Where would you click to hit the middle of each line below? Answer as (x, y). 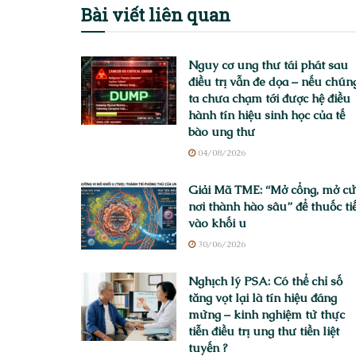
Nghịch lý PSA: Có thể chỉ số (265, 281)
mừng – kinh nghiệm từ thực (267, 314)
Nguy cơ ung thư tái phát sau (268, 64)
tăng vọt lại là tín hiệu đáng (263, 297)
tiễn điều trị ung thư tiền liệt (264, 331)
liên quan (190, 14)
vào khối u (217, 222)
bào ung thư (222, 131)
